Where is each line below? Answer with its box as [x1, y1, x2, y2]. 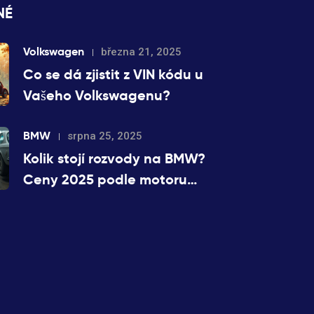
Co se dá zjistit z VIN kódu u [23, 65, 203, 83]
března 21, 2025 [101, 46, 182, 58]
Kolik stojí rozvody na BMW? [23, 149, 205, 168]
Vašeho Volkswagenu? [23, 86, 170, 104]
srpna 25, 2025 [67, 130, 142, 142]
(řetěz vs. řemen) [23, 191, 129, 210]
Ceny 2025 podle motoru [23, 170, 187, 189]
